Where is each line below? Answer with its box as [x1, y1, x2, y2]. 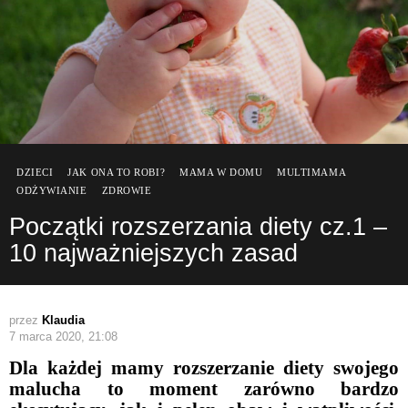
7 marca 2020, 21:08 [9, 329, 117, 343]
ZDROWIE [101, 184, 152, 196]
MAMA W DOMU [179, 166, 263, 178]
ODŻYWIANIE [16, 184, 87, 196]
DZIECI [16, 166, 54, 178]
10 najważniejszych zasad [9, 239, 298, 267]
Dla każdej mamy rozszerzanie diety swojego [9, 356, 399, 379]
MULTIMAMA [277, 166, 347, 178]
